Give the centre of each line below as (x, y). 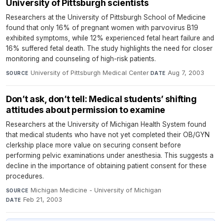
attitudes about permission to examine (86, 110)
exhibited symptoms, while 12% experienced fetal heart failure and (110, 38)
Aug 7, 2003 (186, 73)
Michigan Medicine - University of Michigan (96, 190)
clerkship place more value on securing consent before (93, 145)
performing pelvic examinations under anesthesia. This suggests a (110, 155)
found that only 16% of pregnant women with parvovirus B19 (102, 27)
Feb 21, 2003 (43, 199)
